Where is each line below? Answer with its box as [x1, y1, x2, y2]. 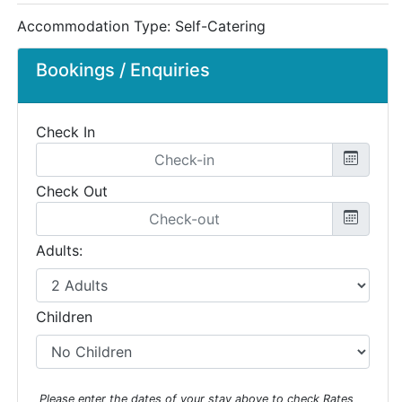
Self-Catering [175, 16, 266, 35]
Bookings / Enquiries [36, 58, 210, 81]
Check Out [36, 181, 108, 200]
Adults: [36, 240, 83, 259]
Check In [36, 122, 95, 141]
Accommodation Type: [17, 16, 175, 35]
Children [36, 307, 92, 326]
